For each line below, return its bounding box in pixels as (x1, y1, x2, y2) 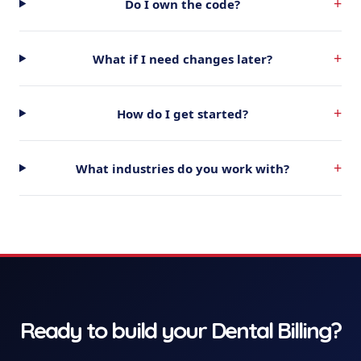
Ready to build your (20, 316, 211, 344)
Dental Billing (211, 316, 331, 344)
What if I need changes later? (93, 50, 273, 67)
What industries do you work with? (76, 160, 290, 176)
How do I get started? (117, 105, 249, 122)
